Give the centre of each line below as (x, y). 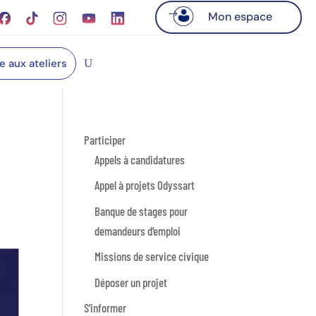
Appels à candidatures (140, 159)
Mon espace (233, 16)
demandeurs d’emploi (138, 230)
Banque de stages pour (141, 211)
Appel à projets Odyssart (145, 185)
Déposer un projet (131, 282)
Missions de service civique (152, 256)
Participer (105, 139)
